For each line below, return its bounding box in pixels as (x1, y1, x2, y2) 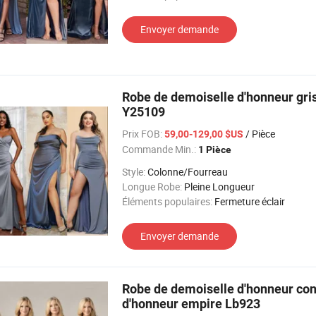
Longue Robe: (122, 180, 182, 193)
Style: (122, 165, 145, 178)
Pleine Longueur (184, 180, 255, 193)
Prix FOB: (122, 127, 162, 140)
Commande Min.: (122, 142, 196, 156)
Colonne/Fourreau (147, 165, 228, 178)
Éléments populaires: (122, 195, 212, 208)
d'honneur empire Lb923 (122, 296, 260, 311)
